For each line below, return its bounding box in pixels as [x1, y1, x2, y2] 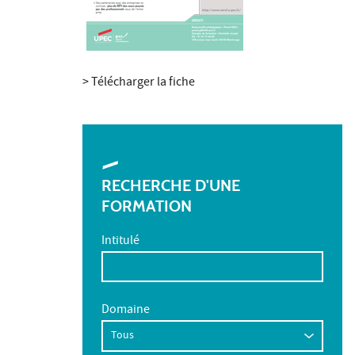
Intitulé [101, 231, 139, 251]
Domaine [101, 301, 150, 320]
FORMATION [101, 196, 192, 216]
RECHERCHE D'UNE [101, 175, 240, 195]
